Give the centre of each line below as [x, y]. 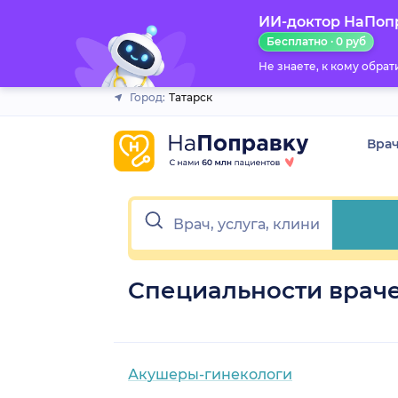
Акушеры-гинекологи [210, 374]
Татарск [191, 97]
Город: [147, 97]
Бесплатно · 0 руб [316, 41]
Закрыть [192, 25]
